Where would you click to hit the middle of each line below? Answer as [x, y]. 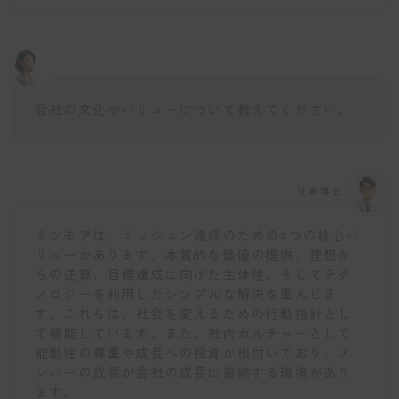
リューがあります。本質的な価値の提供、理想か [194, 255]
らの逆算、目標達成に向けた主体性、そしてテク [194, 274]
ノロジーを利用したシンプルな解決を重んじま [187, 294]
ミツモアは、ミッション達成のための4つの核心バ [198, 235]
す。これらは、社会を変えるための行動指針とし [194, 313]
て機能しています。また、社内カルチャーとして [194, 333]
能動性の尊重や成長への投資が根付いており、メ [194, 353]
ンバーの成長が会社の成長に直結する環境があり [194, 372]
